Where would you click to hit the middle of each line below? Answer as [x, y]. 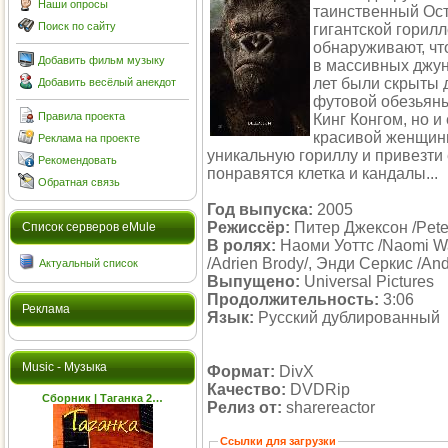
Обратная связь [79, 182]
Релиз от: [244, 407]
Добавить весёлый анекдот [107, 82]
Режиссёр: [248, 227]
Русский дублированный [347, 317]
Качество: [246, 389]
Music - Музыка [64, 367]
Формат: [241, 371]
